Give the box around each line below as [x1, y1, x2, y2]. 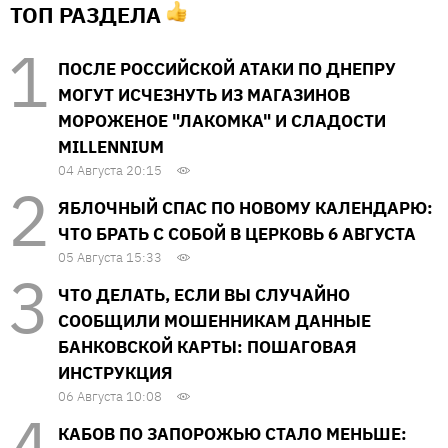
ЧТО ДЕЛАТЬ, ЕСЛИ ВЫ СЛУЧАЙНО [58, 283, 350, 306]
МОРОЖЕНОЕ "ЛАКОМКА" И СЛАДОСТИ [58, 109, 386, 132]
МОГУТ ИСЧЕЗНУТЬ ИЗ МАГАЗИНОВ [58, 83, 350, 106]
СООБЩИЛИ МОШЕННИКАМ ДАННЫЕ [58, 309, 371, 332]
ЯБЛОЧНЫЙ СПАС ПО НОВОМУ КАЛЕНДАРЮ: [58, 196, 433, 219]
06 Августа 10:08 [58, 387, 162, 405]
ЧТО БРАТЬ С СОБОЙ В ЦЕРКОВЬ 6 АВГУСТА [58, 222, 416, 245]
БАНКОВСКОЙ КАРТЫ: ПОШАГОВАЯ [58, 335, 357, 358]
